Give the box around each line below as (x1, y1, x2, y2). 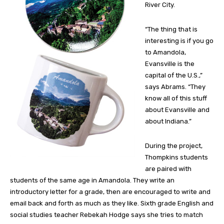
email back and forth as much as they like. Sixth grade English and (10, 199, 213, 207)
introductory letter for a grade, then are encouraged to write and (10, 188, 210, 196)
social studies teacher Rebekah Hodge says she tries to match (10, 211, 203, 219)
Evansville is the (145, 60, 194, 68)
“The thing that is (145, 25, 197, 33)
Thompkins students (145, 153, 208, 161)
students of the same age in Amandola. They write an (10, 176, 174, 184)
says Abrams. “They (145, 83, 205, 91)
